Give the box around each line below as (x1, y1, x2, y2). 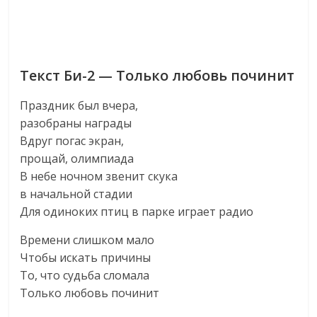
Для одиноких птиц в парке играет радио (20, 204, 254, 219)
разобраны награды (20, 115, 132, 131)
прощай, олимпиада (20, 151, 134, 166)
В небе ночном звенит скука (20, 168, 178, 184)
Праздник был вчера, (20, 98, 139, 113)
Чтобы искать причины (20, 250, 151, 265)
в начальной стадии (20, 186, 133, 202)
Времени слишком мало (20, 232, 155, 248)
